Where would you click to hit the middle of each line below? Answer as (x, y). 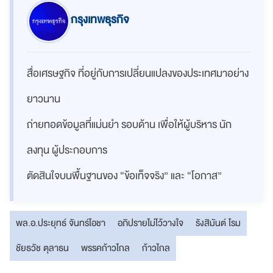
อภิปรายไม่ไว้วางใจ (151, 223)
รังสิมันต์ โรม (218, 223)
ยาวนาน (44, 99)
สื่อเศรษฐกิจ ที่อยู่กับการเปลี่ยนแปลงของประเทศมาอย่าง (138, 73)
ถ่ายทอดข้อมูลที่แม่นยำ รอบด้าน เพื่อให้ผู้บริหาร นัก (129, 124)
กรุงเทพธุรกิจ (100, 19)
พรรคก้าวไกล (105, 248)
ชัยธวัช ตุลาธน (42, 248)
